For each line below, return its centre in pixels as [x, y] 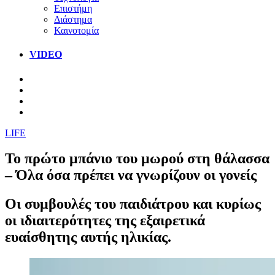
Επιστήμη [73, 8]
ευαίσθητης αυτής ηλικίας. [88, 237]
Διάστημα [73, 19]
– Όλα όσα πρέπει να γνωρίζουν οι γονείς [131, 175]
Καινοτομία [76, 30]
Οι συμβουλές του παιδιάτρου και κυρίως [133, 204]
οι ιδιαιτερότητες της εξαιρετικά [105, 221]
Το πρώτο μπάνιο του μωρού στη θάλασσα [137, 159]
